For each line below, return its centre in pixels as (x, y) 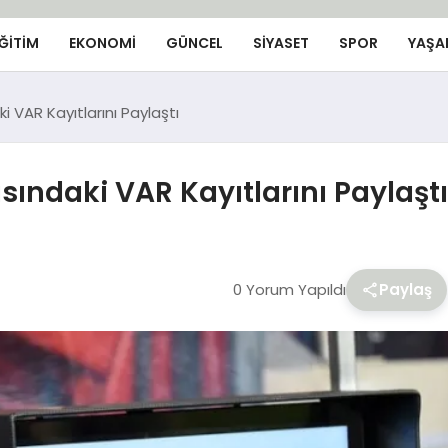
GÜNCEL (194, 42)
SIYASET (280, 42)
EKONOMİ (102, 42)
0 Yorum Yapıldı (289, 289)
